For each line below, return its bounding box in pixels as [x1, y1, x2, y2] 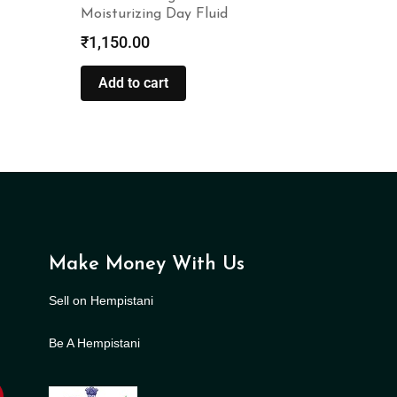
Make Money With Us [48, 253, 245, 275]
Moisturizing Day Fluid [81, 6, 228, 21]
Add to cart [98, 74, 168, 91]
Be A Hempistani [48, 335, 140, 350]
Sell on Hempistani [48, 292, 153, 307]
